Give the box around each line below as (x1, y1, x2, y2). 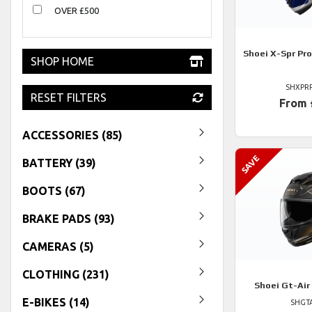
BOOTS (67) (22, 184, 86, 197)
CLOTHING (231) (22, 267, 109, 281)
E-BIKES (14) (22, 295, 90, 309)
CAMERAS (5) (22, 240, 94, 253)
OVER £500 (54, 5, 99, 15)
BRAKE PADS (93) (22, 212, 115, 225)
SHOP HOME (31, 54, 94, 68)
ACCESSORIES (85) (22, 128, 123, 141)
